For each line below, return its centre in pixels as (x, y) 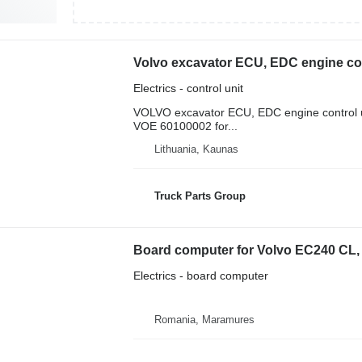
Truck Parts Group (200, 196)
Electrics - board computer (200, 276)
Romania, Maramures (204, 320)
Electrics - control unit (188, 88)
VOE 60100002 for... (185, 126)
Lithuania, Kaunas (196, 149)
